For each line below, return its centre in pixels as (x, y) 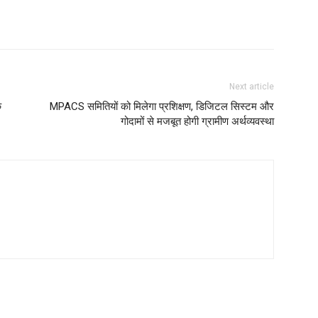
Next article (252, 87)
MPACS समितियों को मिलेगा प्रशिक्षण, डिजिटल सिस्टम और (162, 106)
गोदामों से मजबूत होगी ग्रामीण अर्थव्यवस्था (197, 121)
